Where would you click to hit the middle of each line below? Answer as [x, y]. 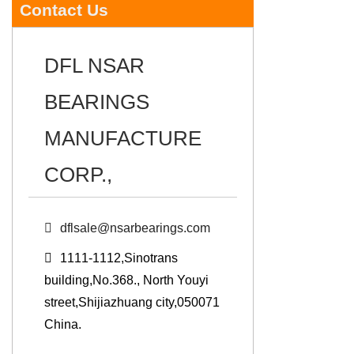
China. [63, 325]
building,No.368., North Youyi [126, 281]
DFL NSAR [94, 66]
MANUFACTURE [123, 139]
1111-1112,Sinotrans [119, 258]
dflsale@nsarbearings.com [135, 228]
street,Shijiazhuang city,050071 [132, 303]
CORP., [78, 175]
